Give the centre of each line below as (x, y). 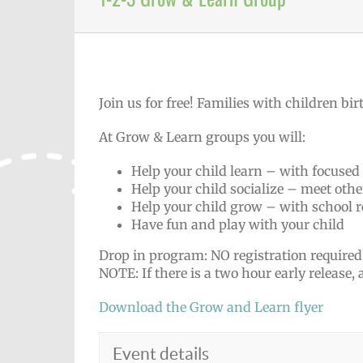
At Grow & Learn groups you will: (202, 137)
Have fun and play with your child (238, 224)
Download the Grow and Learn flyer (211, 307)
